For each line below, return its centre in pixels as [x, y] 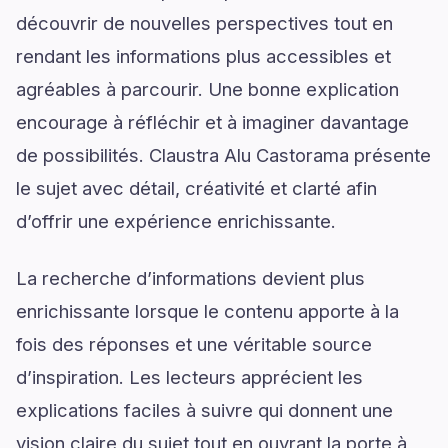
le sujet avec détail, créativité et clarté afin [196, 187]
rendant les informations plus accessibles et [203, 55]
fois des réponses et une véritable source [194, 343]
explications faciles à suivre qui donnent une [204, 409]
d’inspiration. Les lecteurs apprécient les [189, 376]
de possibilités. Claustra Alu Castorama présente [223, 154]
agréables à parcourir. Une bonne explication [207, 88]
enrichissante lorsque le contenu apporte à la [207, 310]
